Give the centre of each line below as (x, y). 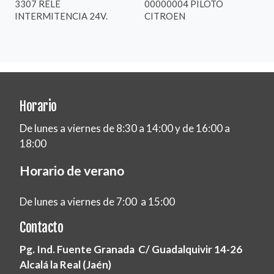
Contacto (41, 227)
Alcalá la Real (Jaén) (65, 265)
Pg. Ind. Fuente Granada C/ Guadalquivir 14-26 (132, 250)
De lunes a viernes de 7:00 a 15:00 (97, 201)
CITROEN (165, 16)
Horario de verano (72, 171)
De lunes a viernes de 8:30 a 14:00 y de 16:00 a (125, 128)
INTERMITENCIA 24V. (61, 16)
